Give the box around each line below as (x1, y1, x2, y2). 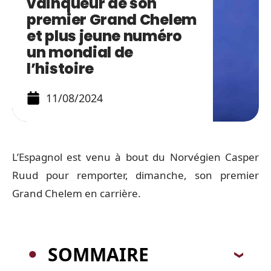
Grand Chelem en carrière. (12, 186, 141, 200)
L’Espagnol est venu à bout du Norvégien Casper (12, 150, 259, 164)
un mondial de (27, 42, 134, 62)
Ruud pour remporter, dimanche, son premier (12, 168, 259, 182)
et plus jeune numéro (27, 26, 182, 46)
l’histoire (27, 59, 94, 79)
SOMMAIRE (48, 241, 149, 267)
